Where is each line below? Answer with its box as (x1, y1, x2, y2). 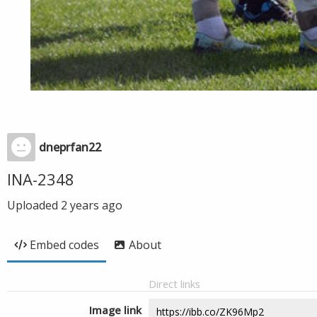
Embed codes (30, 237, 99, 253)
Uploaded (7, 197, 61, 213)
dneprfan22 (39, 139, 101, 155)
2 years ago (61, 197, 122, 213)
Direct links (149, 277, 200, 291)
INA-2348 (7, 168, 74, 190)
